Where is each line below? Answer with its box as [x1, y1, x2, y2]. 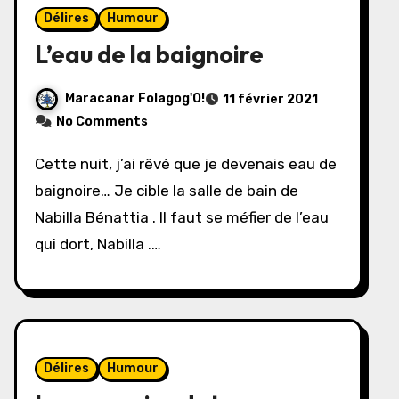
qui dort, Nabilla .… [35, 235, 161, 253]
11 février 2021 [223, 92, 318, 107]
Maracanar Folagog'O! [65, 91, 205, 107]
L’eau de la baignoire [35, 39, 264, 69]
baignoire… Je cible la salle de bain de [35, 182, 298, 199]
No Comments [56, 114, 148, 129]
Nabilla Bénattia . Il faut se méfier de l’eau [35, 208, 329, 226]
